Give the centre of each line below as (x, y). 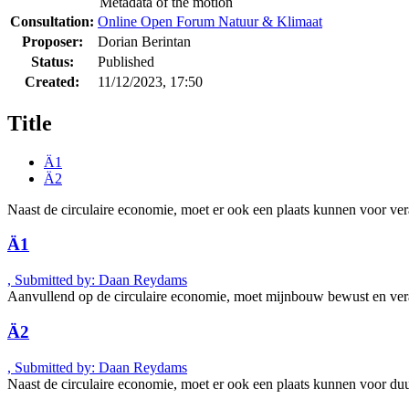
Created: (52, 81)
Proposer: (52, 41)
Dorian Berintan (144, 41)
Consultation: (52, 21)
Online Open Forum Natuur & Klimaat (210, 21)
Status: (52, 61)
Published (126, 61)
